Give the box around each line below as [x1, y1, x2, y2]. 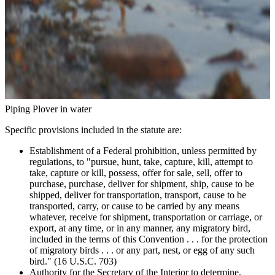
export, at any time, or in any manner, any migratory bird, [29, 223, 250, 234]
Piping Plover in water [5, 104, 91, 115]
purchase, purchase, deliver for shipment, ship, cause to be [29, 179, 254, 190]
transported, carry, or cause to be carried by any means [29, 201, 239, 212]
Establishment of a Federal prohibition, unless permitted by [29, 145, 257, 157]
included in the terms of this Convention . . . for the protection [29, 234, 268, 245]
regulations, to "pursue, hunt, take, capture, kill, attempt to [29, 157, 253, 168]
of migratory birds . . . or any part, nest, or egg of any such [29, 245, 255, 256]
